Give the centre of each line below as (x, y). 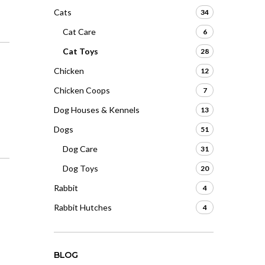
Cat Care (79, 32)
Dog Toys (80, 168)
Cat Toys (80, 51)
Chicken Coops (82, 90)
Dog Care (80, 149)
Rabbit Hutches (83, 207)
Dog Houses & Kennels (97, 110)
